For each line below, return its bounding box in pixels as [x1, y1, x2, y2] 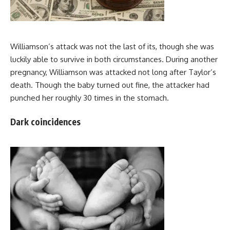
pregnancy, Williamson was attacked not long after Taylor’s [10, 67, 216, 78]
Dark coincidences [10, 116, 81, 127]
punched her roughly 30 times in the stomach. [10, 93, 169, 103]
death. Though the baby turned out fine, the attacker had [10, 80, 209, 90]
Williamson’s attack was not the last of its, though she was [10, 42, 214, 52]
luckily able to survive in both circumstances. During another [10, 54, 218, 65]
